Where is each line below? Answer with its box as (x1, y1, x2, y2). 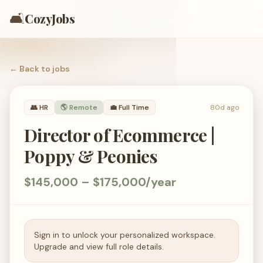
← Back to (9, 63, 52, 74)
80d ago (210, 103, 239, 112)
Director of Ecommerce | (24, 123, 214, 147)
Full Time (119, 103, 149, 112)
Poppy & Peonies (24, 144, 157, 168)
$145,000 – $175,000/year (24, 174, 176, 190)
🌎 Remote (60, 103, 97, 112)
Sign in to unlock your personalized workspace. (34, 230, 215, 240)
